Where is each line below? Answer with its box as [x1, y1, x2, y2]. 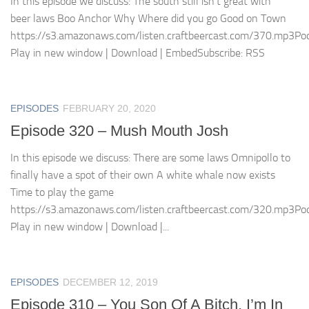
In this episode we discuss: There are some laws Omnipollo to [10, 150, 290, 164]
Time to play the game [10, 185, 125, 199]
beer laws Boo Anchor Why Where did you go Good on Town [10, 11, 286, 25]
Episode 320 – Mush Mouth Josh [10, 121, 228, 139]
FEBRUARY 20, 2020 [63, 102, 156, 114]
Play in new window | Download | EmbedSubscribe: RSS [10, 46, 265, 59]
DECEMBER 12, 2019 [63, 276, 158, 288]
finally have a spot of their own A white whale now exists [10, 168, 275, 181]
